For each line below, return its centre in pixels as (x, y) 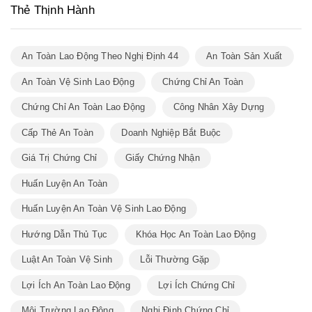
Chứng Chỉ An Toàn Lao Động (84, 107)
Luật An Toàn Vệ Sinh (67, 260)
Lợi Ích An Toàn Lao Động (76, 285)
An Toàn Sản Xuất (244, 56)
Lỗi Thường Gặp (175, 260)
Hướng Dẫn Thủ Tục (65, 234)
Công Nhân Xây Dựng (219, 107)
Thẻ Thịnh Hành (53, 10)
